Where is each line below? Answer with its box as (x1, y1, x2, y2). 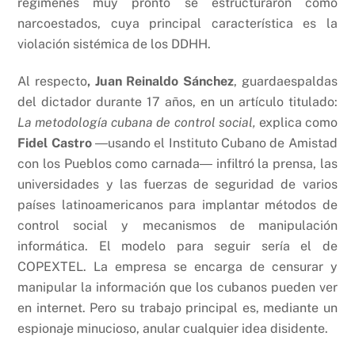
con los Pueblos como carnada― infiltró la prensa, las (17, 156, 338, 172)
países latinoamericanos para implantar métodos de (17, 197, 338, 213)
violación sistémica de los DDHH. (17, 36, 212, 52)
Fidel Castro (17, 136, 96, 151)
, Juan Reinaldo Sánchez (87, 74, 234, 90)
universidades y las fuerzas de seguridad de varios (17, 177, 338, 193)
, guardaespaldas (233, 74, 338, 90)
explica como (258, 115, 338, 131)
